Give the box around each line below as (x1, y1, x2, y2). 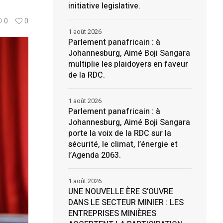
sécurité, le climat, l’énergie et (68, 138, 178, 150)
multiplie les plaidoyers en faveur (68, 58, 188, 70)
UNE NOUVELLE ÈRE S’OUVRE (68, 186, 173, 198)
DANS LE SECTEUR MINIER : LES (68, 197, 184, 209)
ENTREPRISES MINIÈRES (68, 208, 156, 220)
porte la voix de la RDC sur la (68, 127, 171, 139)
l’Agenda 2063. (68, 149, 121, 161)
